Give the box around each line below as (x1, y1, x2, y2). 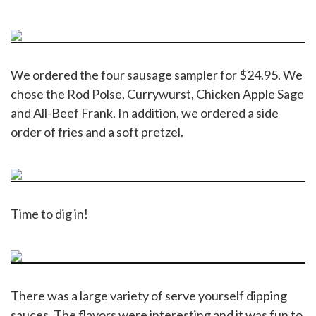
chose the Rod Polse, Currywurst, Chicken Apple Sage (11, 85, 304, 102)
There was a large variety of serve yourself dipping (11, 287, 287, 303)
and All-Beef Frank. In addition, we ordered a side (11, 104, 279, 121)
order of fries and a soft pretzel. (11, 123, 183, 140)
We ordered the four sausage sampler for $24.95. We (11, 66, 303, 83)
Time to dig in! (11, 205, 88, 221)
